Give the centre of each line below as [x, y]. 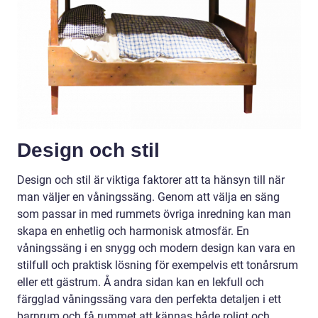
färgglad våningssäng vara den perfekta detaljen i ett [149, 300]
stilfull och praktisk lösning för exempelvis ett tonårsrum [158, 265]
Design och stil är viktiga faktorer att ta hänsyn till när [151, 180]
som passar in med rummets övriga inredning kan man [154, 214]
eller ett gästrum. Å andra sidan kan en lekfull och [141, 283]
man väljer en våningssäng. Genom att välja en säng [148, 197]
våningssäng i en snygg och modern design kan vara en [156, 248]
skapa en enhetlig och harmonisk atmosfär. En [133, 231]
